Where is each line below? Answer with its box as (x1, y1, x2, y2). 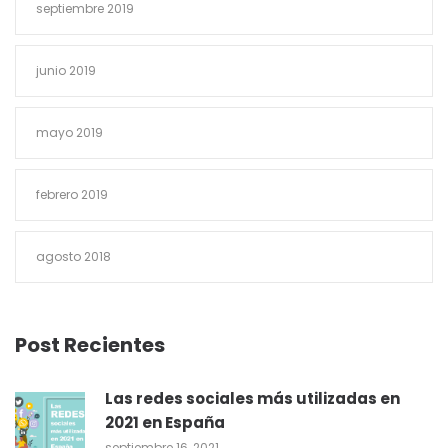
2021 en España (105, 412, 225, 433)
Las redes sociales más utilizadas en (105, 388, 400, 409)
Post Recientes (15, 331, 165, 359)
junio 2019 (36, 62, 96, 79)
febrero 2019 (36, 186, 108, 203)
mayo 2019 (36, 124, 103, 141)
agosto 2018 (36, 248, 111, 265)
